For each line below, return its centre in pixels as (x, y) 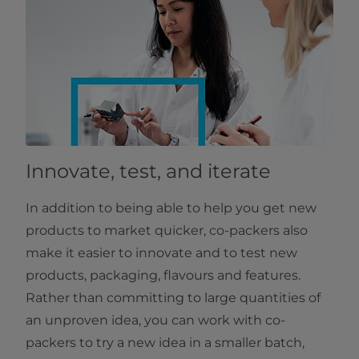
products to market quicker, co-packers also (167, 231)
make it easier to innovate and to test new (161, 253)
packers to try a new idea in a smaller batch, (165, 343)
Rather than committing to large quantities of (173, 298)
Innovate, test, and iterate (148, 171)
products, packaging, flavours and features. (163, 276)
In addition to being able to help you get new (171, 208)
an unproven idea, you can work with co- (155, 321)
